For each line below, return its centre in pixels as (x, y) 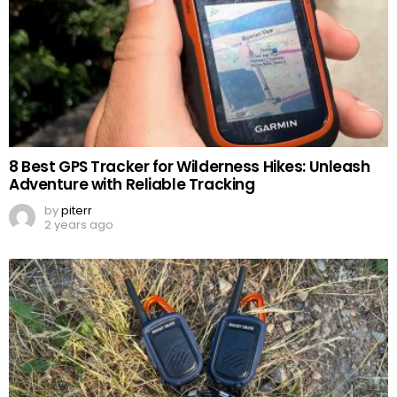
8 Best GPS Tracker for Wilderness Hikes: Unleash (190, 167)
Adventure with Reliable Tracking (132, 185)
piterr (77, 211)
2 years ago (79, 225)
